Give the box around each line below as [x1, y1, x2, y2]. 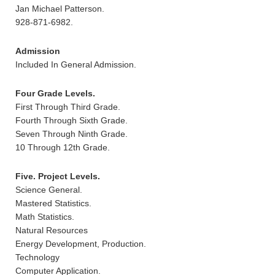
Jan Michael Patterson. [15, 3, 104, 14]
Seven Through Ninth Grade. [15, 128, 128, 139]
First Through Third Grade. [15, 101, 120, 112]
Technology [15, 252, 60, 262]
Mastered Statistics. [15, 198, 91, 208]
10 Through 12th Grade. [15, 142, 110, 152]
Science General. [15, 184, 82, 195]
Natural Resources [15, 225, 88, 235]
